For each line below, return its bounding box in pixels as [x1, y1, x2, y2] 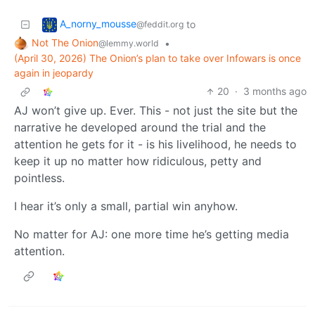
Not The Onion [32, 36, 98, 49]
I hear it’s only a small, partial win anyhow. [14, 199, 238, 214]
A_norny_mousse [60, 17, 136, 30]
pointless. [14, 171, 65, 186]
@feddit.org [136, 18, 184, 30]
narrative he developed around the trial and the [14, 120, 266, 135]
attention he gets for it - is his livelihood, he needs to [14, 137, 297, 152]
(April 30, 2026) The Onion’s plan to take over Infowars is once [14, 52, 301, 65]
